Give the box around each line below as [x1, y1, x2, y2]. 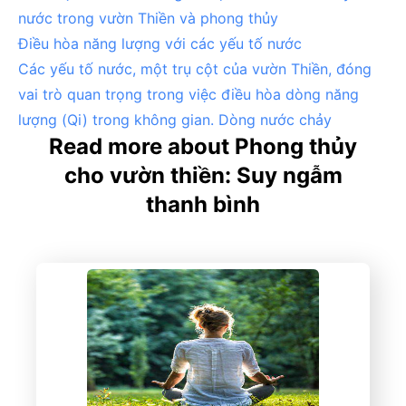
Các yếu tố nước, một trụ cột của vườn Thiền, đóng [18, 59, 372, 78]
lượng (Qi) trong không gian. [18, 110, 218, 129]
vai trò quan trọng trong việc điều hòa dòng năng [18, 84, 359, 103]
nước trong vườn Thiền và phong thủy [18, 8, 278, 27]
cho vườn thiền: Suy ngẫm [63, 161, 343, 188]
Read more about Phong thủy [49, 132, 357, 159]
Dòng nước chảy [218, 110, 332, 129]
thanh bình [146, 190, 260, 217]
